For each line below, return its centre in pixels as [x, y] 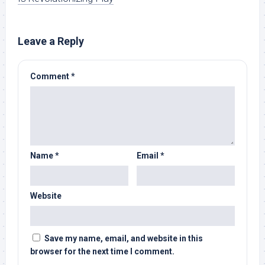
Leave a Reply [51, 41]
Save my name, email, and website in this [124, 239]
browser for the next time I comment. [102, 252]
